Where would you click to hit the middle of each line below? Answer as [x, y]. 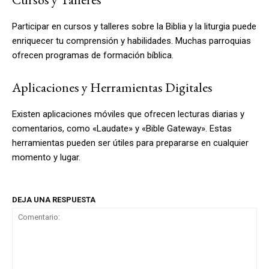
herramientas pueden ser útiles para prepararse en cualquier [130, 143]
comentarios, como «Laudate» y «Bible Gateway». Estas [122, 128]
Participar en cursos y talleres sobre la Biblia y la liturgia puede [134, 26]
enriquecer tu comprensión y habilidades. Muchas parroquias [131, 41]
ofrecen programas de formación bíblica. [93, 55]
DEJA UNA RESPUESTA [54, 199]
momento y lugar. [46, 157]
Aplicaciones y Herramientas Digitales [112, 87]
